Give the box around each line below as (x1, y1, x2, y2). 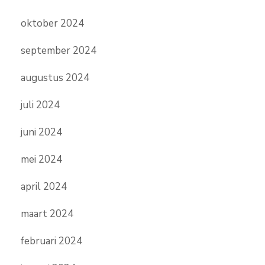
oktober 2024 (21, 17, 84, 31)
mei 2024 (21, 153, 62, 167)
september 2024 (21, 44, 96, 58)
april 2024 (21, 180, 67, 194)
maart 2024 (21, 207, 73, 221)
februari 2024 (21, 234, 82, 248)
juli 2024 (21, 98, 60, 112)
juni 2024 (21, 125, 62, 140)
